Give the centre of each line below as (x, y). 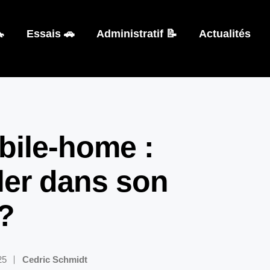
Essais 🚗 (50, 34)
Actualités (224, 34)
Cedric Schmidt (55, 259)
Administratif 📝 (137, 34)
